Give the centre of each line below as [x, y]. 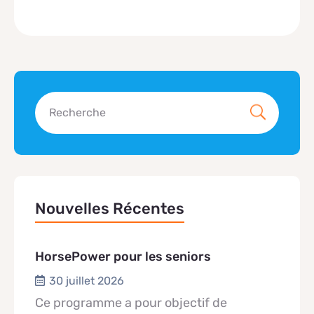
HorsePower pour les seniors [123, 257]
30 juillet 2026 [87, 281]
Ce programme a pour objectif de [131, 303]
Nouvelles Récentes [110, 209]
